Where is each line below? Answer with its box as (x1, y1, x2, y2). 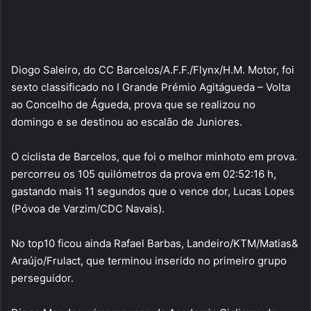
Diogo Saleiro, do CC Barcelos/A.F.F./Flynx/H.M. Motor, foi (11, 63, 294, 77)
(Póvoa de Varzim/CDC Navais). (11, 202, 165, 216)
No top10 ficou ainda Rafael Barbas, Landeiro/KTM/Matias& (11, 237, 299, 251)
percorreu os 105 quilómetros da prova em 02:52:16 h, (11, 167, 276, 181)
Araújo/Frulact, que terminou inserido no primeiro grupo (11, 254, 287, 268)
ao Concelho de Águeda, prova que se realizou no (11, 98, 255, 112)
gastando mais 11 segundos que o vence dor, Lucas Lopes (11, 185, 294, 199)
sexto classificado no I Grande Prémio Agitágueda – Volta (11, 81, 290, 94)
